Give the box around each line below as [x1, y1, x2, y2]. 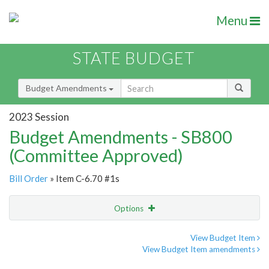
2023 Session [9, 110, 69, 123]
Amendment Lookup [12, 253, 88, 264]
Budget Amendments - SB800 [9, 126, 232, 148]
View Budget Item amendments [142, 244, 257, 255]
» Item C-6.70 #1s [48, 173, 119, 184]
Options [114, 204, 145, 214]
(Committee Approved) [9, 145, 183, 166]
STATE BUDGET [73, 48, 195, 68]
